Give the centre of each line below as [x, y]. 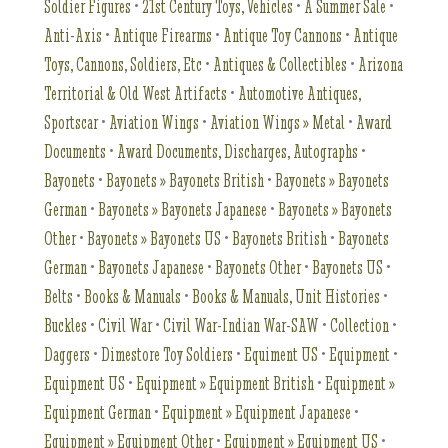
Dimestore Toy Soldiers [167, 354]
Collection [360, 325]
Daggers [67, 354]
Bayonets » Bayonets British [185, 180]
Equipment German [98, 412]
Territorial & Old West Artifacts [136, 93]
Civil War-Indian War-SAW [241, 325]
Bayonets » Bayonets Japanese [183, 209]
